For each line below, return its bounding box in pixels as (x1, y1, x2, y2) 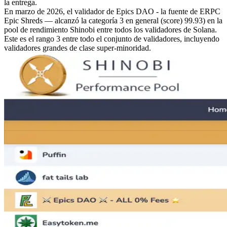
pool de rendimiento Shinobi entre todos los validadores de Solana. (4, 25, 217, 34)
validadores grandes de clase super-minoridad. (4, 44, 151, 53)
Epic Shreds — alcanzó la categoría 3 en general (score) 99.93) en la (4, 16, 222, 25)
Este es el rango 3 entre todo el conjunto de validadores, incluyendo (4, 34, 219, 44)
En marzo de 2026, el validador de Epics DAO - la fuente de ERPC (4, 7, 220, 16)
